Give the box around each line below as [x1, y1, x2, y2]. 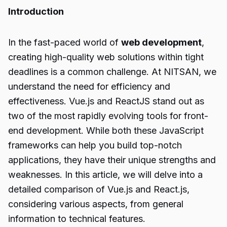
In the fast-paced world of [8, 37, 121, 48]
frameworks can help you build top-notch [8, 140, 182, 150]
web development [121, 37, 202, 48]
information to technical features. [8, 213, 145, 224]
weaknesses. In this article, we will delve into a [8, 169, 203, 180]
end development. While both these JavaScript [8, 125, 204, 136]
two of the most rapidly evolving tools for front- [8, 110, 208, 121]
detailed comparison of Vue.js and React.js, [8, 184, 190, 195]
